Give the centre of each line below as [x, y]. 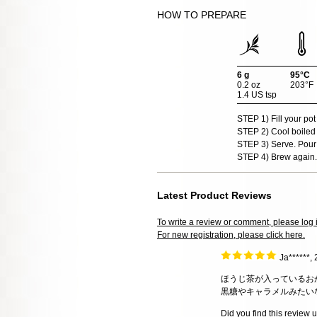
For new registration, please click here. [231, 235]
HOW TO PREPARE [202, 15]
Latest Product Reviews [214, 195]
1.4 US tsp [257, 94]
